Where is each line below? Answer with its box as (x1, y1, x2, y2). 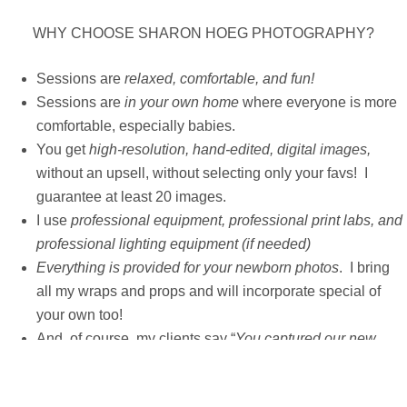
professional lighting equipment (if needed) (36, 236, 311, 253)
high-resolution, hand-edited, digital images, (85, 142, 371, 158)
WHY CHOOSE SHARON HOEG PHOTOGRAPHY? (33, 25, 374, 42)
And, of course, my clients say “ (36, 331, 235, 347)
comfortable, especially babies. (36, 118, 235, 134)
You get (36, 142, 85, 158)
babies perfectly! (36, 354, 142, 371)
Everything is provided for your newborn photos (36, 260, 339, 276)
